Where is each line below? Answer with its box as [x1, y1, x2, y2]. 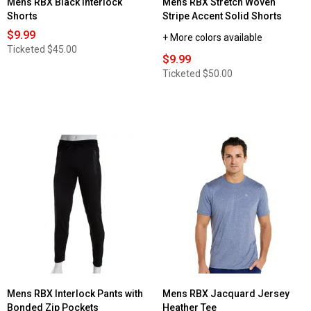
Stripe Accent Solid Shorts [162, 10, 282, 22]
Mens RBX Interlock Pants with [7, 288, 143, 300]
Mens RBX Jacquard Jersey [162, 288, 289, 300]
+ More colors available [162, 32, 262, 44]
